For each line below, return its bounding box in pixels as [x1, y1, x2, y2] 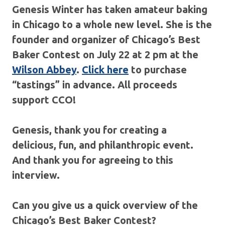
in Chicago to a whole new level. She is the [12, 18, 212, 30]
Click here [82, 63, 129, 75]
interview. [12, 169, 62, 181]
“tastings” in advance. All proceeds [12, 78, 177, 90]
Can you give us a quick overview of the [12, 199, 198, 211]
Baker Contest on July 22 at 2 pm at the [12, 48, 198, 60]
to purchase [129, 63, 187, 75]
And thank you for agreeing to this [12, 154, 173, 166]
